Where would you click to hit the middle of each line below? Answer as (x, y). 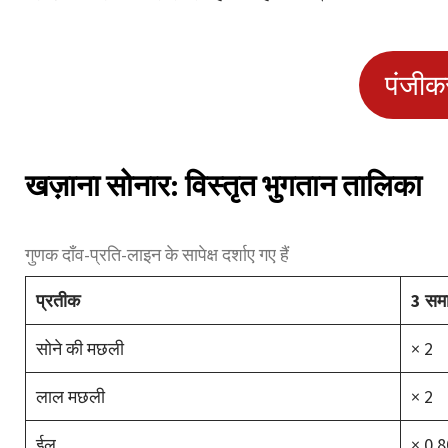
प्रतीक (58, 300)
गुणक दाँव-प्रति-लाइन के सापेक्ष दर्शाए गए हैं (157, 254)
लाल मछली (70, 396)
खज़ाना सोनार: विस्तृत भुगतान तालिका (223, 184)
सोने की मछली (80, 348)
